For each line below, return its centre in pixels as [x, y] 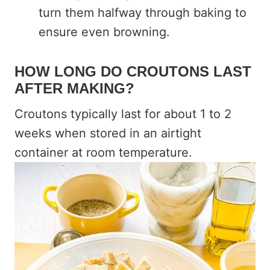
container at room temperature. [103, 152]
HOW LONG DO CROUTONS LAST [133, 71]
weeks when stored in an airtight [108, 133]
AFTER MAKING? [74, 88]
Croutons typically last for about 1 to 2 [123, 114]
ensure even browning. [104, 32]
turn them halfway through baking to [143, 12]
